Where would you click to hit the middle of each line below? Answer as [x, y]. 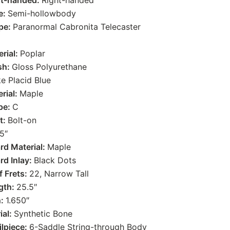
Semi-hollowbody [42, 14]
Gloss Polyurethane [49, 67]
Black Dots [55, 160]
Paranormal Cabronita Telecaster [77, 27]
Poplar [33, 54]
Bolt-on [22, 120]
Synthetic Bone [43, 214]
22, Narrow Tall [59, 174]
